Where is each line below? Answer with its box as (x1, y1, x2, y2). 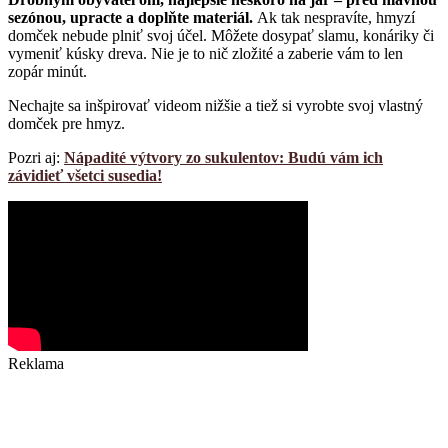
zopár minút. (8, 63, 87, 81)
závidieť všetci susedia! (8, 167, 162, 185)
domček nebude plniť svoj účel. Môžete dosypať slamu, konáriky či (8, 27, 434, 45)
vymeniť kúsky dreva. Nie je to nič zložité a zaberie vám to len (8, 45, 403, 63)
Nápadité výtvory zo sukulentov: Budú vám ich (64, 149, 383, 167)
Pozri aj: (8, 149, 64, 167)
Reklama (8, 355, 64, 373)
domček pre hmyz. (8, 115, 125, 133)
